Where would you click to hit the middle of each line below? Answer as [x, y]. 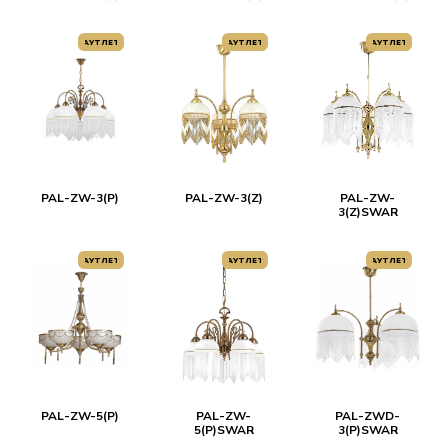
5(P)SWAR [223, 430]
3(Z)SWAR [367, 212]
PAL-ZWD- [368, 416]
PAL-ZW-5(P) [79, 416]
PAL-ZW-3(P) [79, 198]
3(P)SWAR [367, 430]
